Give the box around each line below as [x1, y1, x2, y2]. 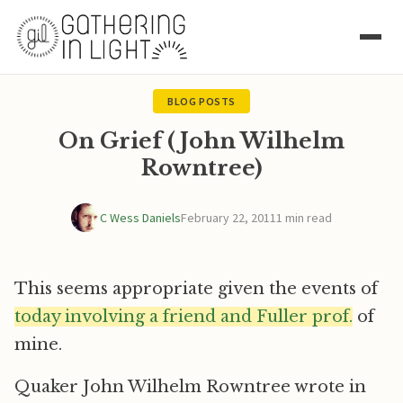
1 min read [276, 210, 332, 226]
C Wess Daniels [100, 210, 181, 226]
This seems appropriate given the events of [14, 279, 378, 299]
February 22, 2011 [181, 210, 276, 226]
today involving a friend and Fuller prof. [14, 307, 353, 327]
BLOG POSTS [167, 94, 236, 108]
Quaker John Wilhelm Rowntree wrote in [14, 377, 366, 397]
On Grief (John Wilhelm [58, 128, 345, 154]
